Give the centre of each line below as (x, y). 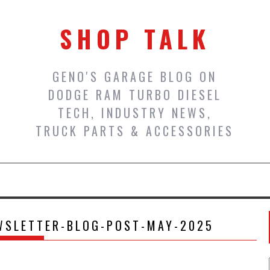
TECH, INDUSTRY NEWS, (135, 113)
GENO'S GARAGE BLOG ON (135, 77)
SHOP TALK (135, 39)
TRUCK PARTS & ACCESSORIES (135, 131)
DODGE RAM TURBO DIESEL (135, 95)
